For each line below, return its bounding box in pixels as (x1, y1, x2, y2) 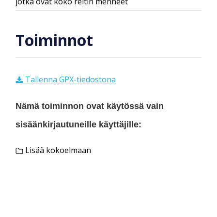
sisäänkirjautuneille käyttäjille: (15, 119, 141, 129)
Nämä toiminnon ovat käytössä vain (15, 101, 164, 111)
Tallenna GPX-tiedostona (23, 74, 116, 85)
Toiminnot (15, 30, 93, 51)
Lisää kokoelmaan (23, 145, 91, 156)
